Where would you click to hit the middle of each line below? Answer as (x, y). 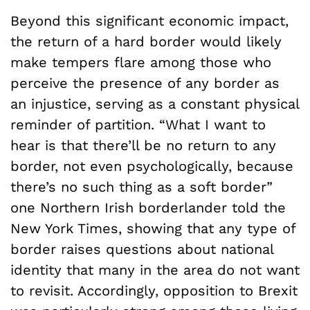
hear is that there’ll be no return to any (143, 145)
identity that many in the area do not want (155, 270)
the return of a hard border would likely (146, 41)
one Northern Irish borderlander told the (148, 207)
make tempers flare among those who (141, 62)
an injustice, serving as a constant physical (155, 103)
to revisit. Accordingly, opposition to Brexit (154, 290)
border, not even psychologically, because (152, 166)
